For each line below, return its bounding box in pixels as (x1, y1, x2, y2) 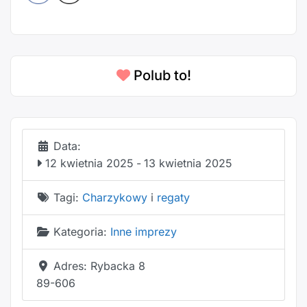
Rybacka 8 (90, 259, 145, 273)
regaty (157, 191, 190, 205)
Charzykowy (82, 191, 147, 205)
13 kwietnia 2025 (144, 156, 232, 171)
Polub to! (133, 67, 191, 84)
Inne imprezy (110, 225, 177, 239)
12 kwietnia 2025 (42, 156, 134, 171)
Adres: (53, 259, 90, 273)
